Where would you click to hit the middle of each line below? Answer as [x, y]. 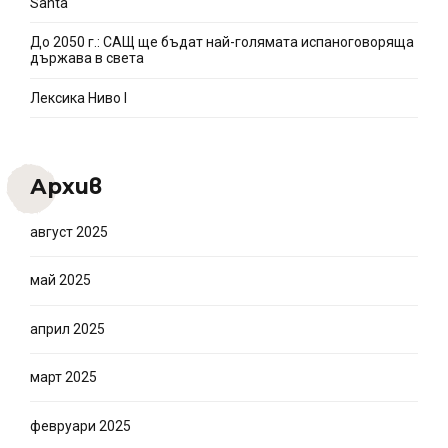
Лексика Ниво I [78, 97]
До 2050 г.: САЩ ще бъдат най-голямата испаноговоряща [222, 42]
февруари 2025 [80, 425]
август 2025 [69, 232]
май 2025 [60, 280]
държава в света [87, 58]
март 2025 [63, 377]
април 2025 [67, 328]
